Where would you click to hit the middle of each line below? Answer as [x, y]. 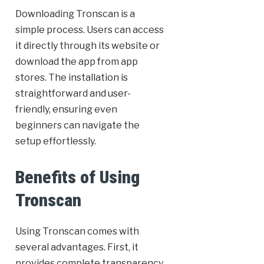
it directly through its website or [87, 46]
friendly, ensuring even [66, 110]
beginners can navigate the [77, 126]
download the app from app [76, 62]
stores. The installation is [71, 78]
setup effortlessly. [55, 141]
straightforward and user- [73, 94]
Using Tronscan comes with [77, 232]
